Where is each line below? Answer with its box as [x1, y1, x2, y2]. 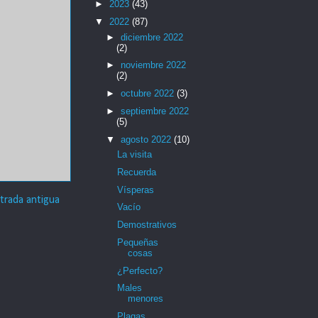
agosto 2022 [120, 133, 174, 145]
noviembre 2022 [120, 60, 186, 71]
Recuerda [117, 166, 157, 177]
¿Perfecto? [117, 265, 163, 276]
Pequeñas [117, 236, 159, 248]
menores [128, 293, 164, 305]
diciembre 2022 [120, 31, 183, 43]
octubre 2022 [120, 88, 177, 99]
